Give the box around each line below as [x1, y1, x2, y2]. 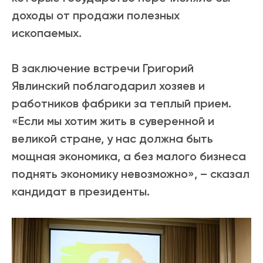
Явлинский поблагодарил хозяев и [12, 78, 205, 93]
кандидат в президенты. [12, 184, 150, 198]
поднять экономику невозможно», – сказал [12, 166, 249, 181]
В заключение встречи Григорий [12, 60, 194, 75]
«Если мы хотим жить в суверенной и [12, 113, 214, 128]
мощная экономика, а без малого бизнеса [12, 149, 246, 163]
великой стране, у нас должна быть [12, 131, 213, 146]
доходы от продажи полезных [12, 8, 180, 22]
